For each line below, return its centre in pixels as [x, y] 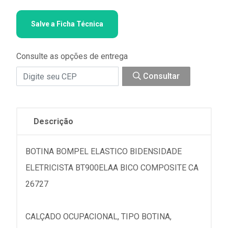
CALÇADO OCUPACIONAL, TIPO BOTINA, [98, 217]
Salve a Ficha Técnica [67, 24]
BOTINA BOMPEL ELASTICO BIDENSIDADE [104, 151]
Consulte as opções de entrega [72, 56]
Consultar [160, 76]
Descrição [53, 121]
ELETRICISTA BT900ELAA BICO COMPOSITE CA [112, 168]
